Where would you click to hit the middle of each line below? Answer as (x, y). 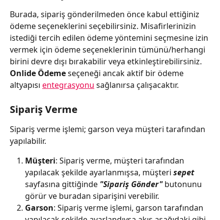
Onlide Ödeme (39, 73)
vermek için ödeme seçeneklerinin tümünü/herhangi (109, 50)
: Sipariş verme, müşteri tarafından (121, 160)
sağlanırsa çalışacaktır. (137, 85)
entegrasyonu (68, 85)
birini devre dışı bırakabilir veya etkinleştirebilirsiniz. (106, 62)
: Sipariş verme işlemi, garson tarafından (129, 207)
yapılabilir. (28, 141)
